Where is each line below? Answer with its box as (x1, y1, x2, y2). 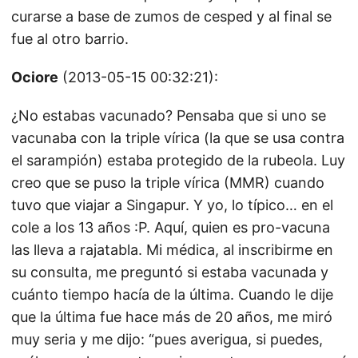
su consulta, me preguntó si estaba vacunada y (11, 264, 328, 280)
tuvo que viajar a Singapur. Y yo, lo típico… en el (11, 197, 333, 213)
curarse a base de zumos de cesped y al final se (11, 8, 332, 25)
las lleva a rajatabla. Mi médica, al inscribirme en (11, 241, 333, 258)
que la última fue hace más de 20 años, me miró (11, 308, 332, 325)
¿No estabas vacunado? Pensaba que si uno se (11, 107, 326, 124)
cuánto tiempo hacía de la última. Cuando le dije (11, 286, 333, 303)
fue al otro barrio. (11, 30, 129, 47)
